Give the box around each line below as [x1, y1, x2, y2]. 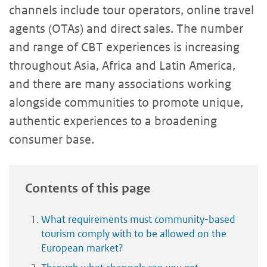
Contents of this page [25, 180, 151, 196]
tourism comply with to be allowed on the [41, 226, 226, 240]
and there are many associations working [9, 76, 231, 91]
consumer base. [9, 132, 94, 147]
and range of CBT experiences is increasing [9, 39, 240, 54]
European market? [41, 241, 123, 254]
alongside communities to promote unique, [9, 95, 243, 110]
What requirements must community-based [41, 212, 235, 226]
